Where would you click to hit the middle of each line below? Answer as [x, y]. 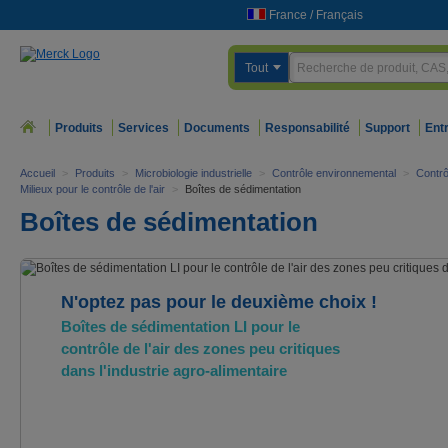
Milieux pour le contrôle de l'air [92, 189]
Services [143, 128]
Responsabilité [307, 128]
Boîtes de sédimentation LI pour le [180, 326]
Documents [217, 128]
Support [387, 128]
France [288, 15]
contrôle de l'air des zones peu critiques [200, 348]
